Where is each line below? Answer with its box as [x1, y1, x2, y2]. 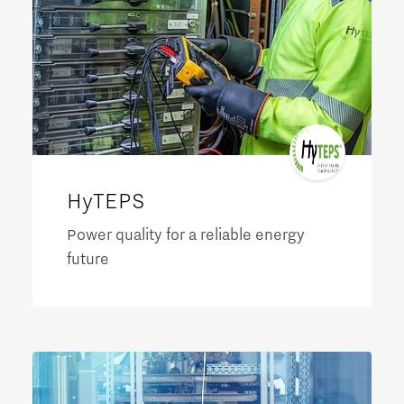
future [67, 250, 110, 269]
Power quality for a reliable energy [67, 225, 306, 244]
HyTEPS [67, 188, 146, 214]
